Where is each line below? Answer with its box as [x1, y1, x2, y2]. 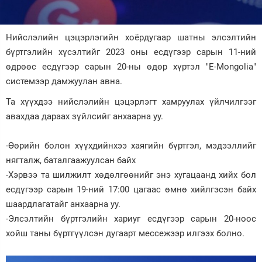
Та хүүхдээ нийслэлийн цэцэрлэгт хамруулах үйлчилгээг [6, 96, 256, 107]
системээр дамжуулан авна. [6, 75, 122, 87]
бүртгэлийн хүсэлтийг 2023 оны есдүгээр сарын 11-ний [6, 46, 256, 57]
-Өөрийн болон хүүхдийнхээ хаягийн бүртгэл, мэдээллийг [6, 140, 256, 151]
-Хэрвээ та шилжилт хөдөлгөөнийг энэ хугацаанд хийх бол [6, 169, 256, 180]
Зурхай [6, 14, 33, 23]
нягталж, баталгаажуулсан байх [6, 154, 136, 166]
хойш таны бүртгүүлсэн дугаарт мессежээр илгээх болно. [6, 227, 244, 239]
